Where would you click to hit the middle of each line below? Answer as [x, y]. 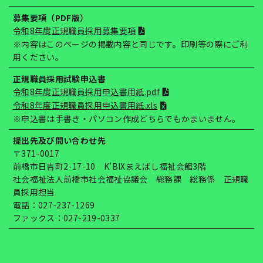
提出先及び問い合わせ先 [59, 141]
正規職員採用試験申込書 [59, 79]
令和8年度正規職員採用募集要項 [75, 31]
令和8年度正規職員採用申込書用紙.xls [85, 105]
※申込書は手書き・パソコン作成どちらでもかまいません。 [127, 119]
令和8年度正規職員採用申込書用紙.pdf [87, 92]
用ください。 [38, 57]
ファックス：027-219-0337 [67, 218]
